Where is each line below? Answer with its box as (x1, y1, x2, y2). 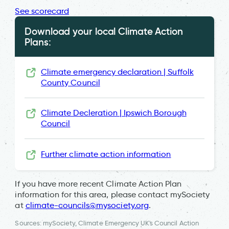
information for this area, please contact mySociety (15, 190, 210, 200)
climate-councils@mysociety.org (25, 200, 149, 211)
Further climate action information (41, 149, 171, 159)
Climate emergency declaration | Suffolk (41, 66, 194, 77)
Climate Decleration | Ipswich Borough (41, 108, 187, 118)
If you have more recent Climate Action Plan (15, 179, 182, 189)
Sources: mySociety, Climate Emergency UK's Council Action (15, 219, 199, 227)
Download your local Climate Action (25, 25, 183, 37)
